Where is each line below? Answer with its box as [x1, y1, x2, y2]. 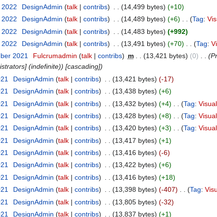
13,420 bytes [114, 124, 155, 132]
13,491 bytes [123, 39, 163, 47]
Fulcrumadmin [32, 52, 77, 60]
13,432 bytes [114, 99, 155, 108]
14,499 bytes [123, 2, 163, 11]
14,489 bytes [123, 15, 163, 23]
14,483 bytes [123, 27, 163, 35]
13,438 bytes [114, 87, 155, 95]
